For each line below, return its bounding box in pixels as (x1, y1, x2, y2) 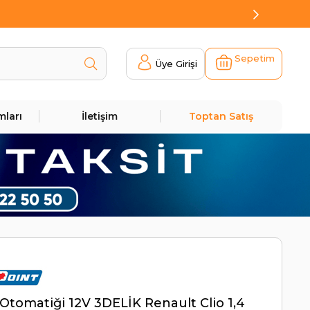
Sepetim (234, 53, 275, 64)
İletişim (81, 110, 118, 122)
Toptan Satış (189, 110, 254, 122)
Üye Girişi (155, 57, 197, 69)
